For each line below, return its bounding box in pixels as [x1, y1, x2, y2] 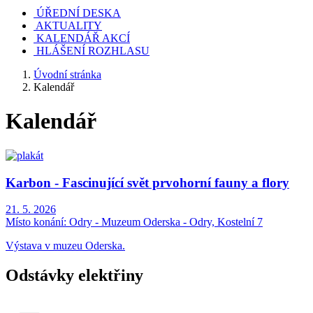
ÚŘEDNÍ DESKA [36, 7, 121, 19]
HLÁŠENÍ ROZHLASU [36, 45, 150, 57]
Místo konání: [6, 216, 66, 228]
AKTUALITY [36, 20, 102, 31]
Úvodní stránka [34, 68, 101, 80]
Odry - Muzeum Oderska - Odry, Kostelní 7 [66, 216, 263, 228]
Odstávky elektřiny [6, 266, 143, 285]
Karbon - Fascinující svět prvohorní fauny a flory [6, 175, 289, 190]
